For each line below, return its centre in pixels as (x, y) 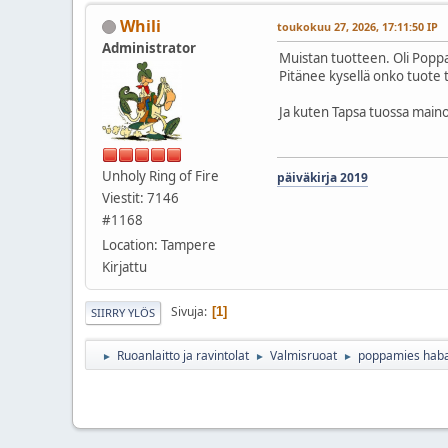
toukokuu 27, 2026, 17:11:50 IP (357, 26)
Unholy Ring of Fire (160, 175)
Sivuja (187, 312)
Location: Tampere (159, 244)
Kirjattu (124, 266)
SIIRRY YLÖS (123, 312)
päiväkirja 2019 (322, 177)
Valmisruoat (303, 355)
